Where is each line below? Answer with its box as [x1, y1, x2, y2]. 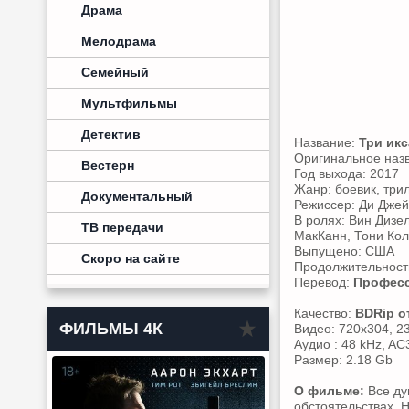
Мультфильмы [81, 96, 177, 110]
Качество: [294, 306, 355, 320]
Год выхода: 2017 [294, 166, 399, 181]
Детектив [81, 127, 141, 142]
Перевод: [294, 275, 353, 289]
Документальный [81, 189, 193, 204]
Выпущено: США [294, 244, 394, 258]
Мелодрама [81, 34, 156, 48]
